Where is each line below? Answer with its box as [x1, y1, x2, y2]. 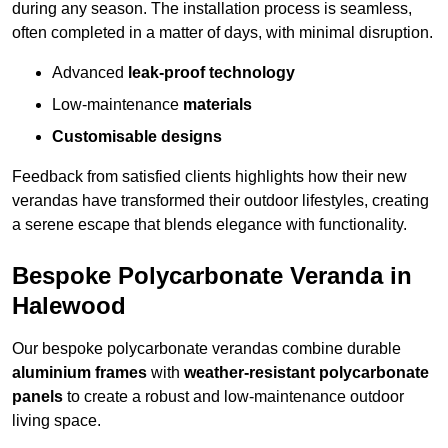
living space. [12, 412, 101, 430]
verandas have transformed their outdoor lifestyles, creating [12, 192, 429, 210]
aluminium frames [12, 364, 147, 382]
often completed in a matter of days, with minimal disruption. [12, 24, 433, 42]
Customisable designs [52, 128, 222, 146]
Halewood [12, 292, 126, 320]
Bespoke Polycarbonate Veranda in [12, 262, 412, 290]
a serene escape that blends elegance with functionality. [12, 216, 407, 234]
